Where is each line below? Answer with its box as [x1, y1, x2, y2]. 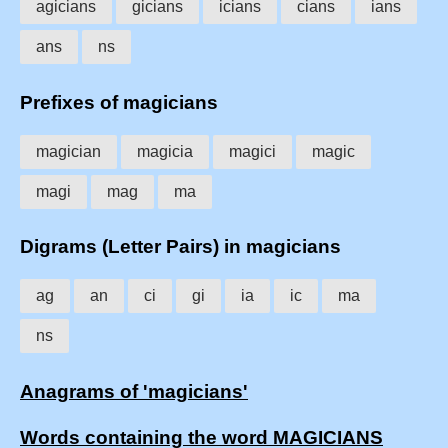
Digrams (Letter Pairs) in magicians [20, 236, 341, 258]
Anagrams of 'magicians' [20, 380, 248, 402]
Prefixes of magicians [20, 91, 218, 113]
